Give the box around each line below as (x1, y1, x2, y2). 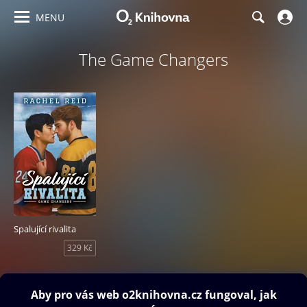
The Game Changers (79, 48, 228, 71)
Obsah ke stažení (14, 286, 93, 299)
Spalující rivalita (14, 223, 76, 235)
